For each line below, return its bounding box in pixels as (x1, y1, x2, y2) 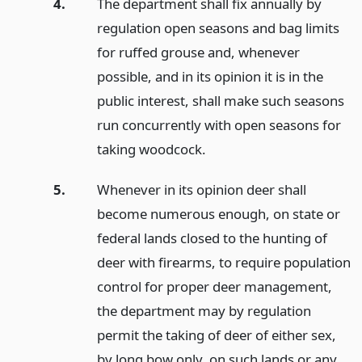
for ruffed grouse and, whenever (96, 42, 300, 61)
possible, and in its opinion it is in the (96, 66, 323, 86)
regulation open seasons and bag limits (96, 18, 339, 37)
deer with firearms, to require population (96, 253, 351, 272)
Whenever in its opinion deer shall (96, 180, 306, 200)
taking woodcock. (96, 139, 206, 158)
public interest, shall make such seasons (96, 90, 344, 110)
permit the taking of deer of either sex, (96, 326, 336, 345)
